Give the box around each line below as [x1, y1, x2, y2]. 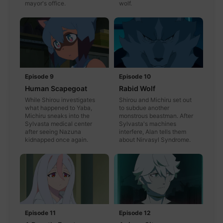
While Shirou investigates [25, 96, 95, 104]
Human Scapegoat [25, 84, 87, 93]
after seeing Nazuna [25, 127, 81, 135]
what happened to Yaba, [25, 104, 92, 111]
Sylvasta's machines [119, 119, 176, 127]
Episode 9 [25, 72, 54, 80]
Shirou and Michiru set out [119, 96, 192, 104]
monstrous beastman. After [119, 111, 193, 119]
